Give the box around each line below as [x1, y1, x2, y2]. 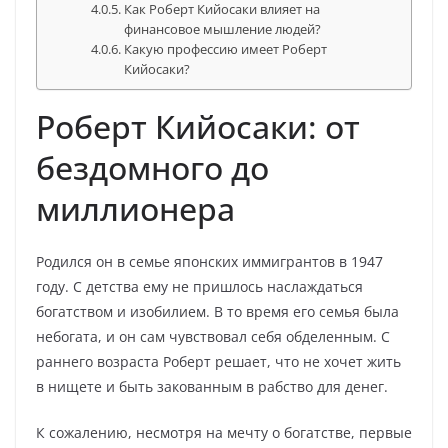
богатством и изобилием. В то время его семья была [36, 302, 399, 321]
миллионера [36, 187, 235, 230]
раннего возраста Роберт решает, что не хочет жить [36, 352, 401, 371]
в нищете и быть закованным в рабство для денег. [36, 377, 388, 396]
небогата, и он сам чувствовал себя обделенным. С [36, 327, 390, 346]
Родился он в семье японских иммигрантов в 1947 [36, 252, 383, 271]
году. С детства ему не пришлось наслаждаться [36, 277, 363, 296]
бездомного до [36, 146, 269, 189]
